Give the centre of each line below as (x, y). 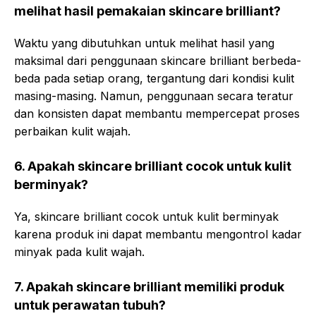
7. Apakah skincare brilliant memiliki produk (149, 287)
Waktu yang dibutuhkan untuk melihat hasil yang (144, 43)
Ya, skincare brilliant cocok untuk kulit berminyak (146, 217)
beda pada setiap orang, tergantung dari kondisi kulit (154, 78)
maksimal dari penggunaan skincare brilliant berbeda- (158, 61)
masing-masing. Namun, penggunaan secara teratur (154, 96)
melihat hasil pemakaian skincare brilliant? (147, 11)
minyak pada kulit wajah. (79, 252)
